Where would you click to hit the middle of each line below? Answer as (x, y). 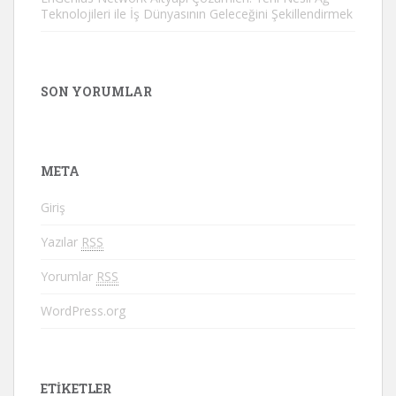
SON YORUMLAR (96, 91)
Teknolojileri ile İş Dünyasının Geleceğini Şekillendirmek (197, 14)
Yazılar (61, 242)
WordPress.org (83, 311)
